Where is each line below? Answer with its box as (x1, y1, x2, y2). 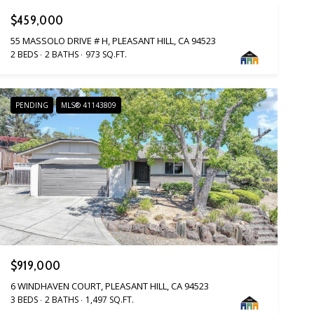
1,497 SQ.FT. (85, 293, 134, 306)
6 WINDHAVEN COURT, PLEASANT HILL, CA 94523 (10, 279, 209, 292)
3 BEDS (10, 293, 38, 306)
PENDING (15, 100, 48, 111)
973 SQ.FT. (85, 48, 127, 61)
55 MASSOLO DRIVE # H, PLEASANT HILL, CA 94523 (10, 34, 216, 48)
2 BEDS (10, 48, 38, 61)
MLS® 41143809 (60, 100, 116, 111)
